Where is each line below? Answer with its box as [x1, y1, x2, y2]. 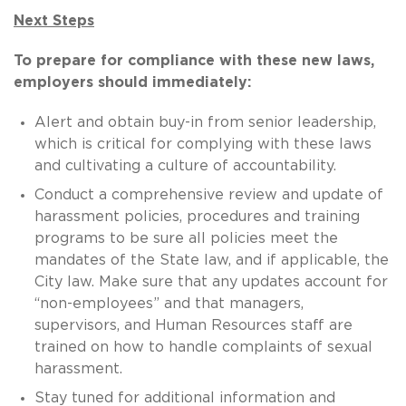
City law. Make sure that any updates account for [34, 274, 388, 289]
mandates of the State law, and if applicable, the [34, 252, 389, 267]
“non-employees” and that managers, [34, 295, 304, 311]
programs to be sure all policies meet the [34, 230, 338, 246]
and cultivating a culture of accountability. [34, 158, 336, 173]
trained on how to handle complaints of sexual [34, 339, 372, 354]
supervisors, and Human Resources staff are [34, 317, 353, 333]
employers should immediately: [14, 74, 251, 90]
